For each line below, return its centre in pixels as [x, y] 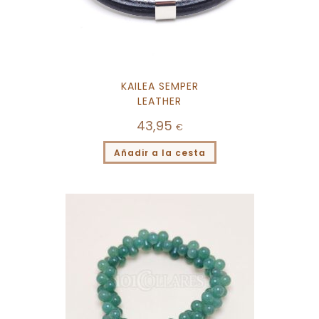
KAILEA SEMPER [159, 86]
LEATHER [159, 101]
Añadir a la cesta [159, 152]
